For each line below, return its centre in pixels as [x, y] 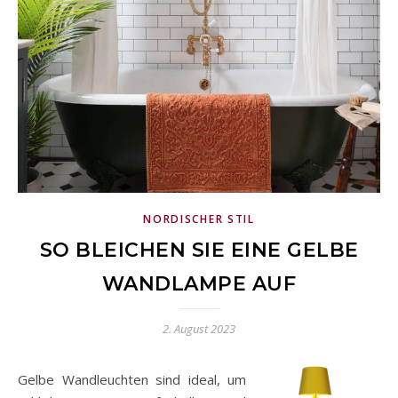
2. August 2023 [199, 329]
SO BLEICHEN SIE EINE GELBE [199, 250]
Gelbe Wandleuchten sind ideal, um [132, 379]
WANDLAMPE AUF [199, 284]
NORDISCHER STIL [199, 219]
